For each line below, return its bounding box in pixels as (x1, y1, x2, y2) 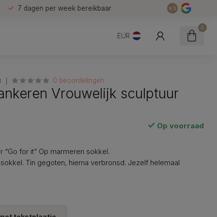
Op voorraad (155, 121, 204, 130)
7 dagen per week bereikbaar (17, 4, 111, 12)
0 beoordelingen (53, 77, 105, 84)
